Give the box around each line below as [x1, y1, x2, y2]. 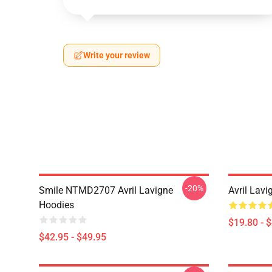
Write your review [83, 50, 150, 60]
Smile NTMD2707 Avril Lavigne [39, 185, 173, 196]
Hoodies [39, 199, 74, 211]
